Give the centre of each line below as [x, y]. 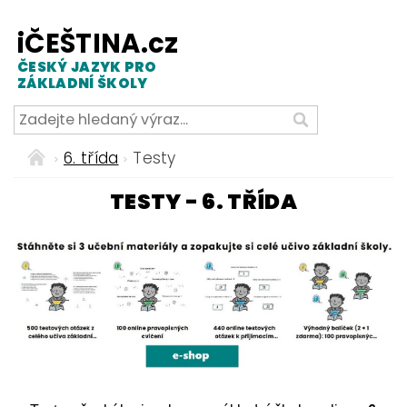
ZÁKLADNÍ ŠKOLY [83, 83]
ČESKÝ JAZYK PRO [87, 66]
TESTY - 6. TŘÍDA [203, 201]
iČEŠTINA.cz [98, 43]
